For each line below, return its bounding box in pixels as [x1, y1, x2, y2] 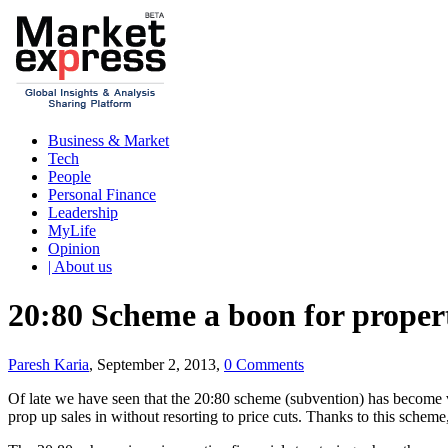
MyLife [48, 222, 96, 239]
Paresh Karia [8, 355, 89, 373]
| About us [48, 258, 112, 275]
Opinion [48, 240, 100, 257]
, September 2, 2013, [89, 355, 224, 373]
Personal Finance [48, 186, 156, 203]
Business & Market [48, 132, 169, 149]
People [48, 168, 91, 185]
